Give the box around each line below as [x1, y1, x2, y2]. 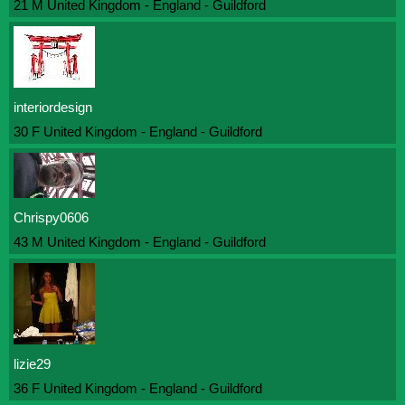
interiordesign [14, 99, 92, 115]
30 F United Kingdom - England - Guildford [14, 124, 262, 139]
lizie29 [14, 356, 51, 372]
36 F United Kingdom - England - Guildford [14, 381, 262, 396]
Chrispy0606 [14, 210, 89, 225]
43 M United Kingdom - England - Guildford [14, 234, 266, 250]
